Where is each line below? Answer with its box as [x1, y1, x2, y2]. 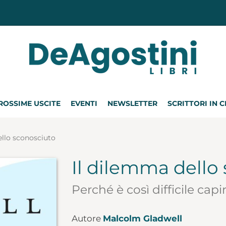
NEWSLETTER [107, 99, 157, 108]
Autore [71, 213, 103, 223]
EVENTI [71, 99, 97, 108]
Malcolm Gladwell [102, 213, 182, 223]
